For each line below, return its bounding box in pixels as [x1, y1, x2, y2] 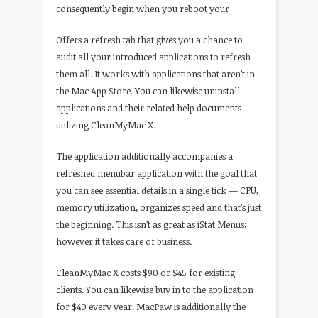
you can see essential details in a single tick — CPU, [56, 183, 258, 197]
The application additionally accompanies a [56, 149, 233, 163]
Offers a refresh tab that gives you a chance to [56, 33, 243, 46]
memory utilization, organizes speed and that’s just [56, 200, 261, 214]
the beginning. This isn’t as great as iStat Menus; [56, 217, 247, 231]
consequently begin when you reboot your [56, 1, 229, 15]
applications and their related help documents [56, 101, 241, 114]
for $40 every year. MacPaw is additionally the [56, 300, 246, 313]
